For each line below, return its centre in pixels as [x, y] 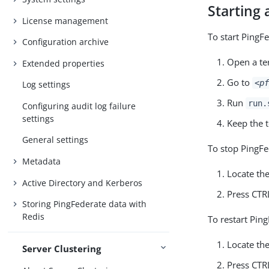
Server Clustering [62, 249]
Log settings [47, 85]
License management [65, 20]
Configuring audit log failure [79, 106]
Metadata [42, 161]
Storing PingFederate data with [85, 204]
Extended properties [64, 63]
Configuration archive [66, 42]
